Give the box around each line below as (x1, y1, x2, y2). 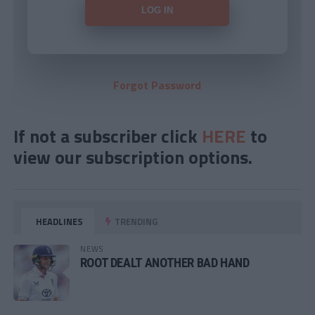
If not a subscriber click (13, 122, 202, 150)
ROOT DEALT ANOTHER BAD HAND (79, 255, 250, 270)
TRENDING (112, 214, 158, 229)
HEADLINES (34, 214, 84, 229)
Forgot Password (113, 76, 202, 94)
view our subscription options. (13, 143, 252, 171)
